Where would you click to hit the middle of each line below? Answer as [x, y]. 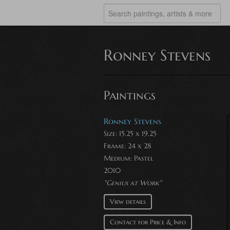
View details [128, 202]
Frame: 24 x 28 [128, 146]
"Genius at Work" [133, 183]
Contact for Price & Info [148, 222]
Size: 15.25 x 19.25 [130, 133]
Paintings [130, 95]
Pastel [144, 158]
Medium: [119, 158]
